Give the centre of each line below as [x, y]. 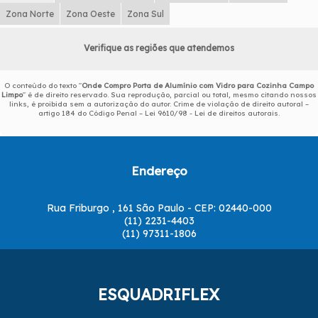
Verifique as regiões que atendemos [159, 48]
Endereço [159, 170]
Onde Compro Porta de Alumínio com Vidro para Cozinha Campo [198, 85]
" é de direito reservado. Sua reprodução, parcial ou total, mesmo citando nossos [170, 94]
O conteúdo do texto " [43, 85]
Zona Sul [146, 13]
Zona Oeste [91, 13]
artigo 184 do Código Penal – [92, 113]
